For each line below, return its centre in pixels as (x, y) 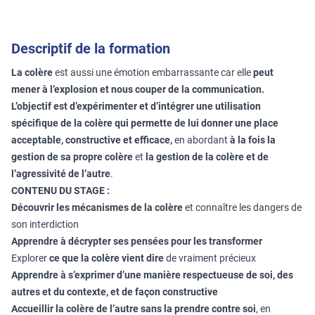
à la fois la (253, 140)
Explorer (30, 258)
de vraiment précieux (210, 258)
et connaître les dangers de (242, 207)
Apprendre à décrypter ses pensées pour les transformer (137, 241)
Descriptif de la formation (91, 49)
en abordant (202, 140)
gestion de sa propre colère (72, 157)
